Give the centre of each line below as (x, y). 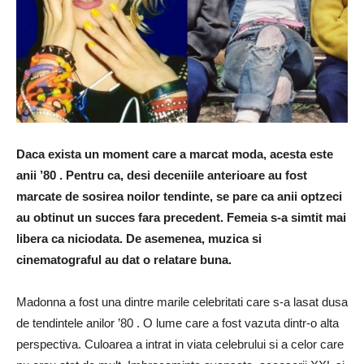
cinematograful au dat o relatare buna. (124, 259)
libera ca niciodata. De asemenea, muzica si (139, 238)
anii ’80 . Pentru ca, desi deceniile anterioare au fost (162, 175)
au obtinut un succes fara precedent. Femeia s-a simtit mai (181, 217)
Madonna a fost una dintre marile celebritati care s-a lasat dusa (182, 301)
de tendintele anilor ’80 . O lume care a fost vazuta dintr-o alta (178, 323)
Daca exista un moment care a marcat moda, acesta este (175, 154)
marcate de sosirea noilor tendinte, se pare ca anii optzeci (179, 196)
